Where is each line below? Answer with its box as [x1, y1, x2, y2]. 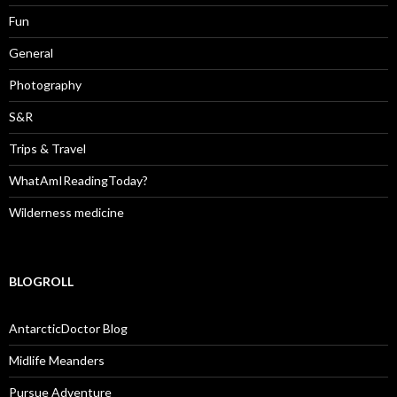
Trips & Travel [9, 141, 86, 157]
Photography [9, 77, 82, 93]
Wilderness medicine [9, 205, 124, 221]
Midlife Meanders [9, 353, 105, 369]
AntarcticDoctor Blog [9, 321, 128, 337]
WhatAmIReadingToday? [9, 173, 148, 189]
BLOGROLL [9, 274, 74, 290]
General [9, 45, 53, 61]
